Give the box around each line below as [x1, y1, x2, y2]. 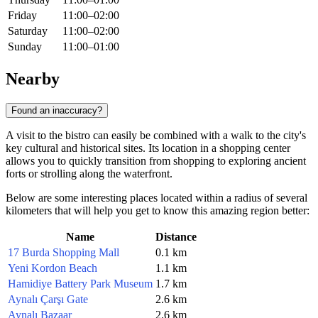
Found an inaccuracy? [11, 104, 102, 116]
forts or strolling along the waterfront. [6, 167, 172, 180]
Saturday [8, 25, 48, 38]
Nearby [6, 69, 60, 88]
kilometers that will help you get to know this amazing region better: [6, 204, 309, 216]
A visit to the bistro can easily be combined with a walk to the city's [6, 128, 306, 141]
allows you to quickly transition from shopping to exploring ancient [6, 154, 306, 167]
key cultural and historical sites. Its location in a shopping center [6, 141, 290, 154]
